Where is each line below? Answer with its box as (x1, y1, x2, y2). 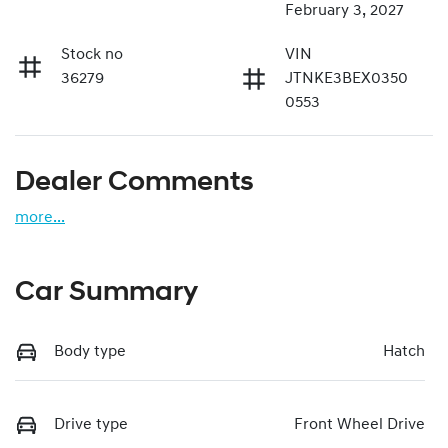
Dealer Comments (15, 168, 254, 197)
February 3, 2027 (285, 2, 404, 19)
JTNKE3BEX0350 (285, 70, 408, 87)
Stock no (61, 46, 123, 63)
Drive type (54, 416, 128, 433)
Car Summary (15, 278, 198, 307)
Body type (54, 343, 126, 360)
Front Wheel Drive (294, 416, 425, 433)
